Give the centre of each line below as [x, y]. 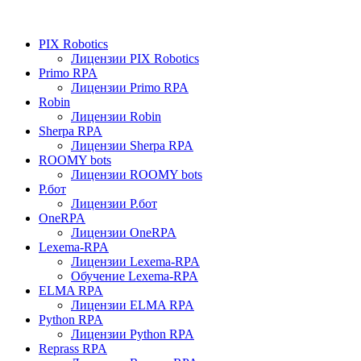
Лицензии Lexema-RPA [135, 261]
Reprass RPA [73, 348]
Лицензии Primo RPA [130, 87]
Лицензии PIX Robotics [135, 58]
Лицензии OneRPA [124, 232]
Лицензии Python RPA [133, 334]
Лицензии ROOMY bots [137, 174]
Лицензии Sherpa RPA [132, 145]
